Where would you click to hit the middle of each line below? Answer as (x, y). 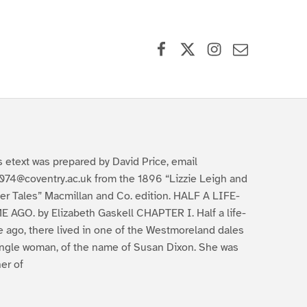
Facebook (185, 36)
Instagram (240, 36)
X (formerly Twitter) (242, 36)
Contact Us (269, 36)
